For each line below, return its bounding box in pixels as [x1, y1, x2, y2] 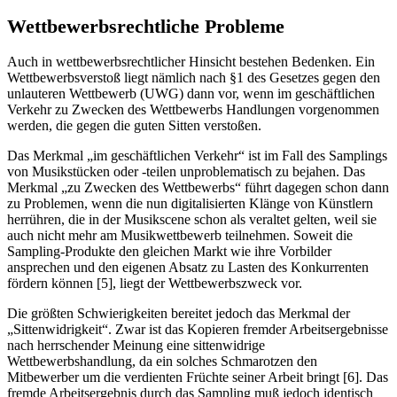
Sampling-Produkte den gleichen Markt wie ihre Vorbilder [7, 244, 331, 260]
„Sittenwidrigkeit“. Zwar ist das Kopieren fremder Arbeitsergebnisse [7, 322, 388, 338]
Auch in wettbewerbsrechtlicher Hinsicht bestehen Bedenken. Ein [7, 54, 375, 70]
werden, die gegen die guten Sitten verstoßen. [7, 118, 261, 134]
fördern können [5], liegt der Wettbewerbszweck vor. [7, 276, 302, 292]
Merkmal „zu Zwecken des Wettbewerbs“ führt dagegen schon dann [7, 180, 389, 196]
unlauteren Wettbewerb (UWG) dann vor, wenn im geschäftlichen [7, 86, 375, 102]
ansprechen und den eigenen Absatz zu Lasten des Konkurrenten [7, 260, 369, 276]
